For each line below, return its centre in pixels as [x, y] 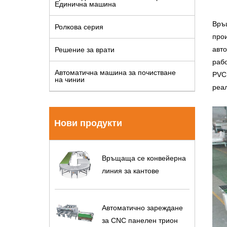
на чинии [70, 80]
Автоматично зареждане [142, 207]
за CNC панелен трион [140, 220]
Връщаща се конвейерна [144, 158]
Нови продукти [88, 123]
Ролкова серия [79, 27]
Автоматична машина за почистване [115, 72]
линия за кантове [130, 171]
